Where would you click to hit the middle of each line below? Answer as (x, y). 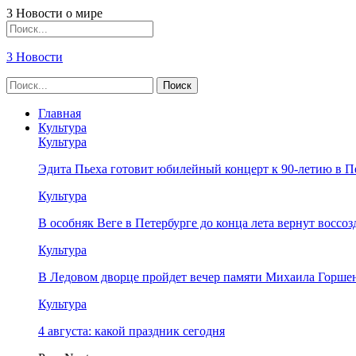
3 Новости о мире (54, 13)
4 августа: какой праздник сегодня (132, 331)
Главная (60, 113)
